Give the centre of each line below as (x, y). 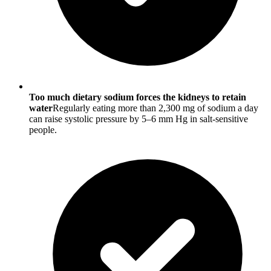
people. (43, 130)
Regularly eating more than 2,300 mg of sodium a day (155, 108)
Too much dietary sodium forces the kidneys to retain (138, 97)
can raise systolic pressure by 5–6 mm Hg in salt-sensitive (139, 119)
